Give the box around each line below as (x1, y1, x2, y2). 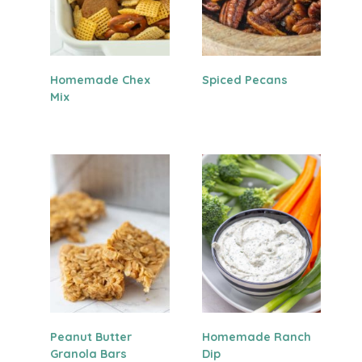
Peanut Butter (50, 329, 133, 344)
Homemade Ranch (201, 329, 311, 344)
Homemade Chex (50, 72, 151, 87)
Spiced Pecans (201, 72, 288, 87)
